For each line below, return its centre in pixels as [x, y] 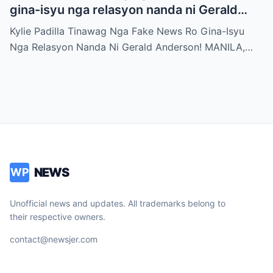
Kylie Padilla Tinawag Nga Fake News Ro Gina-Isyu [127, 31]
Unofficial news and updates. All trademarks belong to [118, 204]
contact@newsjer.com [54, 239]
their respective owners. [58, 217]
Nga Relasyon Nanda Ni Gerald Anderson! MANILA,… [131, 47]
